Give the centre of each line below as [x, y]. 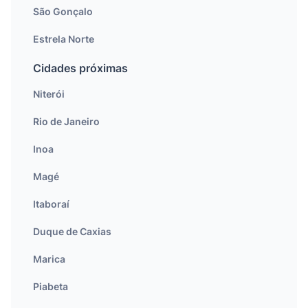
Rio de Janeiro [66, 121]
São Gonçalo [63, 11]
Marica [49, 259]
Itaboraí [51, 204]
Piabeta [51, 286]
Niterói [49, 94]
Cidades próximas [80, 68]
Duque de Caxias [72, 231]
